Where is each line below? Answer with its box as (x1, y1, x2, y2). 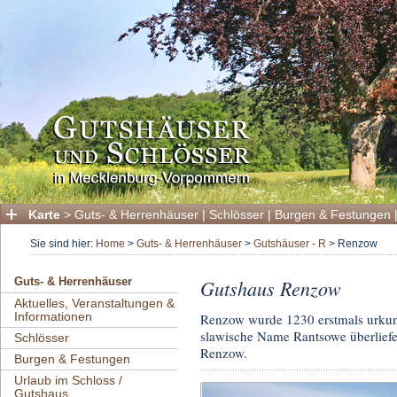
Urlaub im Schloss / (14, 373, 122, 388)
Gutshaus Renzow (200, 275, 341, 302)
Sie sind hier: (30, 237, 96, 251)
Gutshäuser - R (253, 237, 326, 251)
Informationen (14, 309, 92, 324)
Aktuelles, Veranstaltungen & (14, 296, 175, 311)
